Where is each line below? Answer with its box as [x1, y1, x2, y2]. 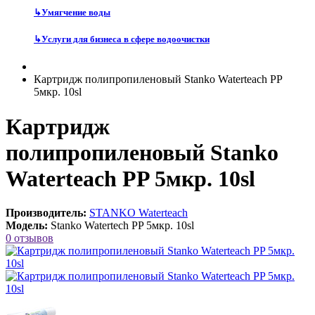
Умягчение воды [41, 6, 110, 18]
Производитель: [6, 207, 86, 219]
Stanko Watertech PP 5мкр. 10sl [51, 219, 194, 231]
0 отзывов [6, 232, 53, 244]
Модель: [6, 219, 48, 231]
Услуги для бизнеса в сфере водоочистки [41, 33, 210, 44]
